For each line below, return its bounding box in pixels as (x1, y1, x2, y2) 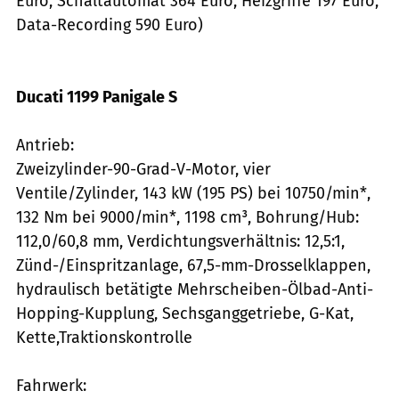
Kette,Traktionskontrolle (16, 327, 192, 347)
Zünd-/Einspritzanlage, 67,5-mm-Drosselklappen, (16, 255, 370, 275)
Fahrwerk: (16, 375, 86, 395)
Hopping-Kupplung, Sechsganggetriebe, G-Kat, (16, 303, 354, 323)
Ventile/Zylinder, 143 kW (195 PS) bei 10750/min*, (16, 183, 370, 203)
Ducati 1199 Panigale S (16, 86, 177, 107)
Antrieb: (16, 134, 74, 155)
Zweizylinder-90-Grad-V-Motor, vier (16, 159, 271, 179)
